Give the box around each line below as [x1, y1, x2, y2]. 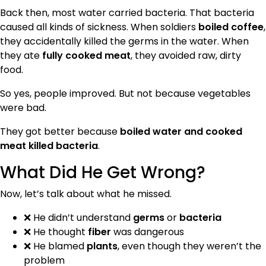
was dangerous [111, 224, 184, 239]
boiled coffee [198, 20, 264, 34]
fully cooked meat [42, 48, 131, 62]
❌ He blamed [24, 239, 87, 253]
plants [87, 239, 118, 253]
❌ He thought [24, 224, 88, 239]
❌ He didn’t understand [24, 210, 133, 224]
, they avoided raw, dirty [131, 48, 241, 62]
